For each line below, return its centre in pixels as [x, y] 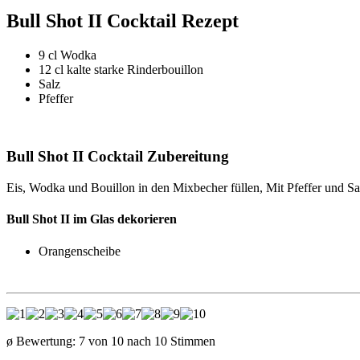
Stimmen [191, 341]
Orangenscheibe [80, 251]
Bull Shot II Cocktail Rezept [123, 20]
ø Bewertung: [43, 341]
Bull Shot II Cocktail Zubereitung [118, 157]
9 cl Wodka [67, 55]
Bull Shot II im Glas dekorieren [92, 219]
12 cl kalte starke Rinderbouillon [121, 69]
